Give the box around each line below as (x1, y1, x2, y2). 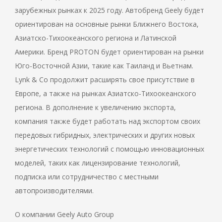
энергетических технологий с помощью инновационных (15, 144, 204, 154)
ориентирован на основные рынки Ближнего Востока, (15, 19, 199, 29)
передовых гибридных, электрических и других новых (15, 130, 195, 140)
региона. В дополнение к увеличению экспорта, (15, 103, 176, 112)
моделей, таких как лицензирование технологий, (15, 158, 180, 168)
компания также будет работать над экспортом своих (15, 116, 200, 126)
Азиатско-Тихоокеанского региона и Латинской (15, 33, 176, 43)
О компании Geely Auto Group (15, 210, 114, 220)
